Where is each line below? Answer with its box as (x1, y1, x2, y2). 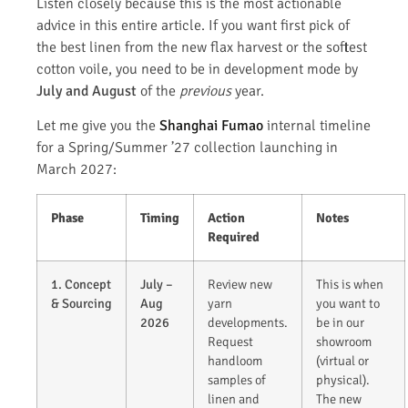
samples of (208, 371, 266, 388)
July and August (36, 81, 137, 100)
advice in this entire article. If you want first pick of (36, 15, 350, 35)
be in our (316, 313, 364, 331)
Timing (140, 209, 179, 226)
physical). (316, 371, 370, 388)
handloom (208, 352, 262, 369)
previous (179, 81, 231, 100)
